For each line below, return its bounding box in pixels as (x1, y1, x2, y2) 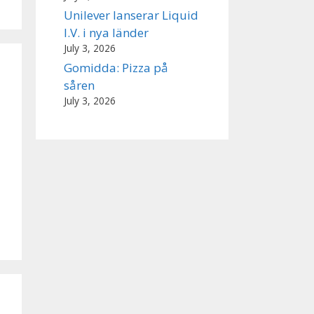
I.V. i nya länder (64, 24, 149, 41)
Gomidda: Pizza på (64, 59, 168, 76)
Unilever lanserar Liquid (64, 6, 198, 23)
